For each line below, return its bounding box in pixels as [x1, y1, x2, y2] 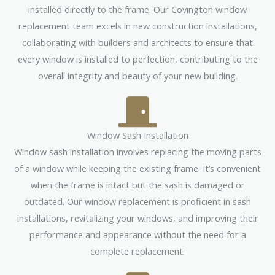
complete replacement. [90, 244, 185, 257]
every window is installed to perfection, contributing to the [17, 52, 258, 65]
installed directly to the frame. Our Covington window [28, 2, 247, 15]
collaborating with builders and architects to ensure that [22, 36, 253, 48]
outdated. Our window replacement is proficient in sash [24, 195, 251, 207]
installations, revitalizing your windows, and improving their [17, 211, 258, 224]
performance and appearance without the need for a [29, 228, 246, 241]
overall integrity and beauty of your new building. [37, 69, 238, 82]
